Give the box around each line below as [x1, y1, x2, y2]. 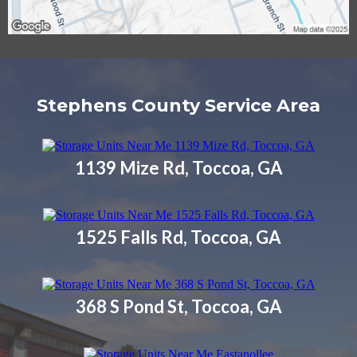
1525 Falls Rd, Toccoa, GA [76, 226, 281, 248]
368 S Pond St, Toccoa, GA [75, 296, 282, 318]
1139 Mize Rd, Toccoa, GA [74, 156, 283, 178]
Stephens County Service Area [37, 95, 320, 117]
